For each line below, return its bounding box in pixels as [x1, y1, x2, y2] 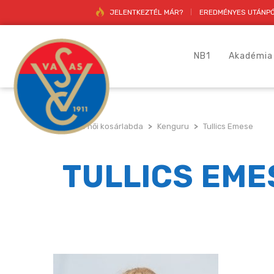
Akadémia [229, 51, 273, 61]
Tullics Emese [203, 122, 254, 131]
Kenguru [157, 122, 190, 131]
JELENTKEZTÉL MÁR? [109, 7, 183, 17]
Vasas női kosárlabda [62, 122, 143, 131]
